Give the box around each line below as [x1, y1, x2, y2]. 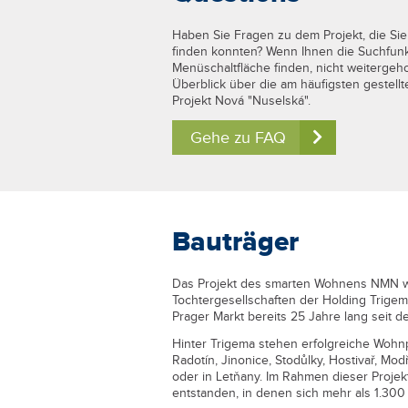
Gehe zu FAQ [189, 127, 286, 148]
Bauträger [171, 225, 299, 259]
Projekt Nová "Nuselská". [171, 93, 311, 108]
